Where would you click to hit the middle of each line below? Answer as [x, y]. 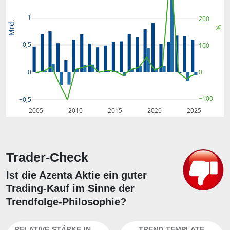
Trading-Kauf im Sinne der [70, 188]
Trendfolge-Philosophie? [66, 202]
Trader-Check [47, 157]
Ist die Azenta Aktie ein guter [76, 175]
